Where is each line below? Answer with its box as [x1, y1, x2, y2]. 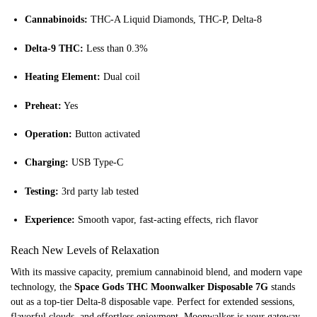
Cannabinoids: [25, 14, 88, 25]
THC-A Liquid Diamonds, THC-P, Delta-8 [88, 14, 262, 25]
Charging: [25, 157, 69, 168]
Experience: [25, 214, 75, 226]
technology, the [11, 282, 74, 293]
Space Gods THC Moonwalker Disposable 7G [74, 282, 268, 293]
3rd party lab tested [59, 185, 139, 197]
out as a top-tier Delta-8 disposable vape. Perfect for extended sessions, [11, 296, 295, 308]
